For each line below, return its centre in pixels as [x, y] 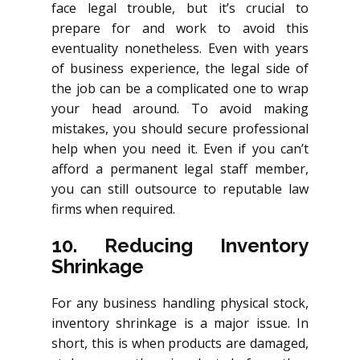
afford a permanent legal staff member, [180, 168]
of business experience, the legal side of [180, 68]
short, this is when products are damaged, [180, 343]
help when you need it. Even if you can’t [180, 148]
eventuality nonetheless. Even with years [180, 48]
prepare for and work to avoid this [180, 28]
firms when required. [113, 209]
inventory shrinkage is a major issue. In [180, 323]
